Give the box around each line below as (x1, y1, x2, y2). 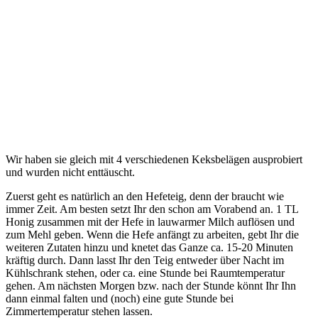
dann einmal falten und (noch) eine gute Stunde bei (6, 292, 234, 305)
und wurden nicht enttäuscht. (6, 165, 135, 178)
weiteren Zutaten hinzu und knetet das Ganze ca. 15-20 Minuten (6, 241, 293, 253)
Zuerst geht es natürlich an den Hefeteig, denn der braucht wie (6, 190, 284, 202)
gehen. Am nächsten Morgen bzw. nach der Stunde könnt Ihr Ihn (6, 279, 296, 292)
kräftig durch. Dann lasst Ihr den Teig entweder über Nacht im (6, 253, 284, 266)
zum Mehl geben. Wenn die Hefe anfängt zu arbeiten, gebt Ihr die (6, 228, 299, 241)
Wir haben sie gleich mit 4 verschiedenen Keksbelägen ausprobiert (6, 153, 302, 165)
